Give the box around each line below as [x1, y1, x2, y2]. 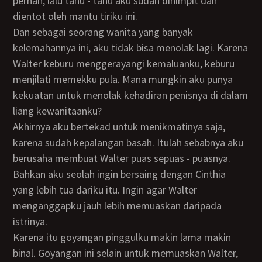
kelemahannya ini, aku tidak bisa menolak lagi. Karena [13, 41, 249, 54]
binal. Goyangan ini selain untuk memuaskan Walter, [13, 246, 239, 260]
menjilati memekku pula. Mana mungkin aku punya [13, 73, 233, 86]
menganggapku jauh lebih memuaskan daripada [13, 199, 222, 212]
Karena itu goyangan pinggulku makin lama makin [13, 230, 20, 244]
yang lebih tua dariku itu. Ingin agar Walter [13, 183, 198, 196]
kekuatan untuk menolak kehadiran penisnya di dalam [13, 88, 249, 102]
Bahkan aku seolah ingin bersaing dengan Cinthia [13, 167, 226, 181]
